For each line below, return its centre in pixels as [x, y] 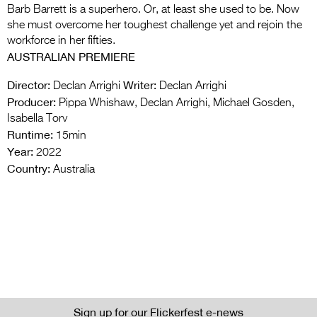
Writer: [140, 85]
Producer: [31, 102]
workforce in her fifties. [61, 41]
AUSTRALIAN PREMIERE [71, 56]
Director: [29, 85]
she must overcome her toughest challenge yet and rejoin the [155, 25]
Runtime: [30, 134]
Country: [29, 168]
